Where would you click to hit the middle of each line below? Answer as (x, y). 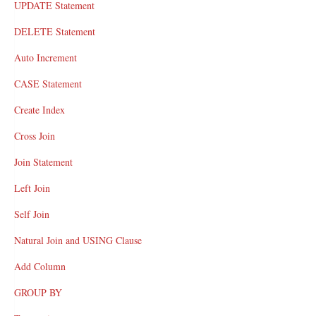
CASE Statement (48, 84)
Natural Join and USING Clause (78, 240)
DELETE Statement (55, 31)
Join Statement (43, 162)
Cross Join (35, 136)
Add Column (40, 266)
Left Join (32, 188)
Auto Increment (45, 57)
